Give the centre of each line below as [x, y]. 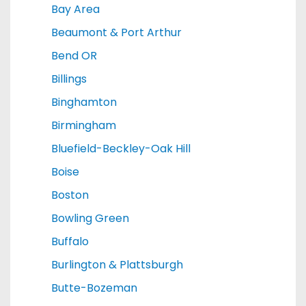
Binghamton [84, 102]
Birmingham [84, 125]
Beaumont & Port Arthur [116, 32]
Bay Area [75, 9]
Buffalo [70, 241]
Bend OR [74, 56]
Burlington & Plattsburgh [117, 265]
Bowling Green [90, 218]
